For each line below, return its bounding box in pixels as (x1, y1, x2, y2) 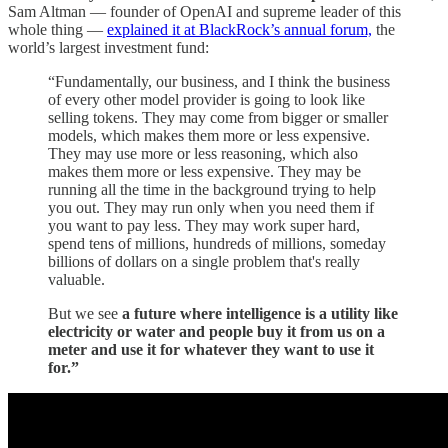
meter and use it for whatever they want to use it (48, 340, 374, 358)
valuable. (48, 270, 105, 288)
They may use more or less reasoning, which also (48, 144, 358, 162)
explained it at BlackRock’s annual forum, (107, 20, 372, 38)
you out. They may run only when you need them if (48, 198, 374, 216)
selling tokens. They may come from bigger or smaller (48, 108, 388, 126)
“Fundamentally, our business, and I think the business (48, 72, 390, 90)
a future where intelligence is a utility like (122, 304, 398, 322)
